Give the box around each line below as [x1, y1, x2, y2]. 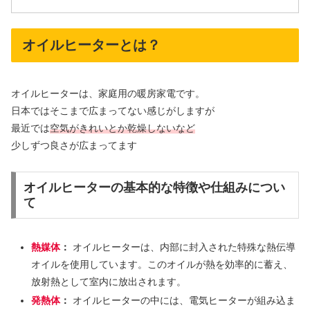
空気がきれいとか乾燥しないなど [50, 122, 195, 134]
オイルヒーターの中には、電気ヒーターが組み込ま [69, 295, 295, 307]
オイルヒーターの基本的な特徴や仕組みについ [23, 180, 285, 194]
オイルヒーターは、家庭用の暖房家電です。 [11, 87, 205, 99]
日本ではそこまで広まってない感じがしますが [11, 104, 215, 116]
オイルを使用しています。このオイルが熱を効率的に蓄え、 [30, 258, 293, 270]
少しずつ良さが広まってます [11, 139, 137, 151]
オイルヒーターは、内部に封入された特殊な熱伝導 [69, 241, 295, 253]
